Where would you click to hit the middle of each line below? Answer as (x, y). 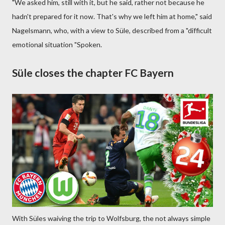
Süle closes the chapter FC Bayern (93, 73)
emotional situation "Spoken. (57, 44)
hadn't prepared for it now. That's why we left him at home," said (112, 16)
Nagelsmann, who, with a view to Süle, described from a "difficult (112, 30)
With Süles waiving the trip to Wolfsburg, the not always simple (111, 218)
